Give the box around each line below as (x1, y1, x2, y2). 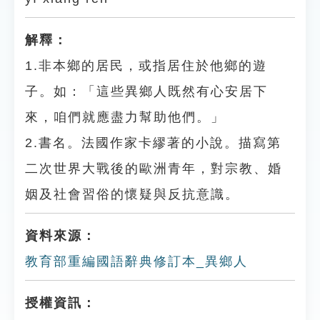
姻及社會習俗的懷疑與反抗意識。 (25, 187, 239, 201)
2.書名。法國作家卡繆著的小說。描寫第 (25, 136, 281, 150)
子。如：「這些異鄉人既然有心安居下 (25, 84, 268, 99)
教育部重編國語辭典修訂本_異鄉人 (25, 254, 248, 269)
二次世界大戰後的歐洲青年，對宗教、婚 (25, 161, 282, 176)
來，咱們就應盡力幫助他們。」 (25, 110, 225, 124)
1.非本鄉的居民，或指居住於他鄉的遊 (25, 59, 267, 73)
